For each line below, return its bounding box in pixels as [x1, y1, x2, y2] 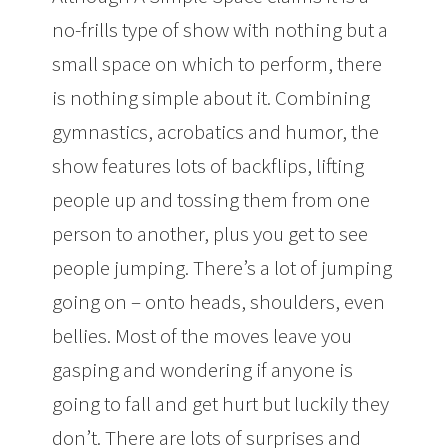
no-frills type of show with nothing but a [52, 16, 389, 43]
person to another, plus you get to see [52, 220, 369, 247]
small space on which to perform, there [52, 50, 383, 77]
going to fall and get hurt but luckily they [52, 390, 390, 417]
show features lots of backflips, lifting [52, 152, 365, 179]
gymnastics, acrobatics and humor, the [52, 118, 380, 145]
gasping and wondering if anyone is [52, 356, 354, 383]
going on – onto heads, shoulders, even [52, 288, 386, 315]
